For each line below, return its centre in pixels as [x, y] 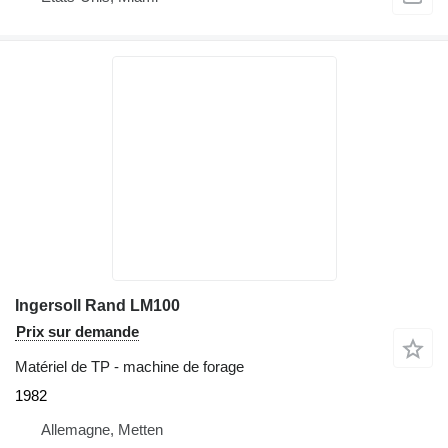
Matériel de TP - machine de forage [129, 367]
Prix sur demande [77, 332]
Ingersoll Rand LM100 [97, 306]
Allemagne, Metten [102, 430]
